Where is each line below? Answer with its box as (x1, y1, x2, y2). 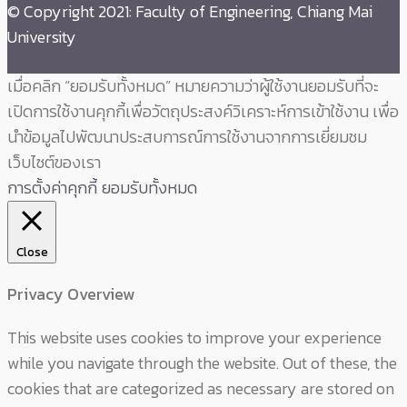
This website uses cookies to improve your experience (7, 325, 382, 351)
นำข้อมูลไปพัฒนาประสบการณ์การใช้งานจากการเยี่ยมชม (7, 124, 367, 150)
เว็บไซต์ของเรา (7, 150, 101, 175)
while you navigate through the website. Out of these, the (7, 351, 397, 376)
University (7, 25, 76, 50)
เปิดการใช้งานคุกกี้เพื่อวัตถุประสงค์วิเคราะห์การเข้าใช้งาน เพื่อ (7, 99, 399, 124)
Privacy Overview (7, 282, 134, 307)
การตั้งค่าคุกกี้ (7, 175, 97, 201)
